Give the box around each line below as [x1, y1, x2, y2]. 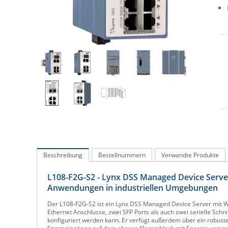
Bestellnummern [98, 151, 146, 159]
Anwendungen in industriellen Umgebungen [47, 182, 218, 193]
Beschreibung [43, 151, 82, 159]
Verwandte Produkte [161, 151, 219, 159]
